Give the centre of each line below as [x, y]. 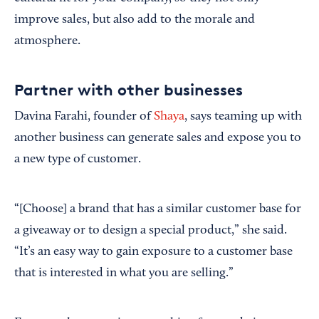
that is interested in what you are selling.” [124, 274]
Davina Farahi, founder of [84, 117]
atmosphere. [47, 42]
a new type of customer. [78, 160]
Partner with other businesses [129, 90]
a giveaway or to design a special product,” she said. [151, 231]
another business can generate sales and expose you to [158, 138]
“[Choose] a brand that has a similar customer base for [158, 210]
